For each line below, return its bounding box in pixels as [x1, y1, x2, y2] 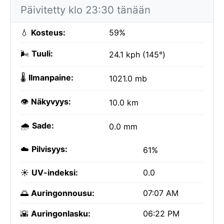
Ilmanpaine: [28, 72, 73, 82]
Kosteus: [31, 27, 65, 37]
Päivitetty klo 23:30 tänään [20, 3, 150, 16]
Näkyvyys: [31, 96, 71, 106]
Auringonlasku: [31, 208, 90, 218]
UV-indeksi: [31, 167, 78, 177]
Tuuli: [31, 48, 53, 58]
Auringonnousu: [31, 188, 94, 198]
